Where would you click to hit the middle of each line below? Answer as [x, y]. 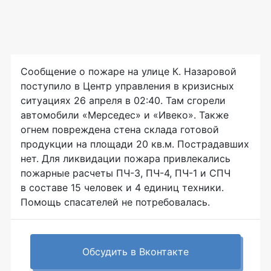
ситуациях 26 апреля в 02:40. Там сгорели [123, 100]
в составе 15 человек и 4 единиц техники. [122, 188]
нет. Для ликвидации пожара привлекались [126, 158]
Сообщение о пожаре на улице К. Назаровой [129, 71]
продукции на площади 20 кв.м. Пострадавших [135, 144]
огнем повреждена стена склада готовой [120, 129]
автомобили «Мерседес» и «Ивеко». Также [125, 115]
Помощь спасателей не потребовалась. [115, 202]
